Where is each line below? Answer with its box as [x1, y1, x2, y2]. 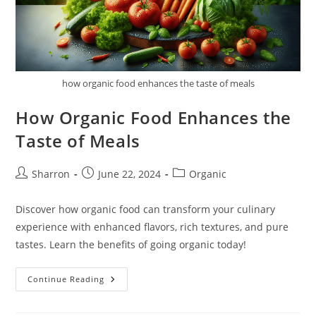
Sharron [32, 167, 71, 181]
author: [15, 181, 50, 195]
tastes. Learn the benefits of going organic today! [16, 238, 247, 252]
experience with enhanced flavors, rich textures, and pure [16, 220, 289, 234]
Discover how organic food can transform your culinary [16, 202, 276, 217]
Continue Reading [28, 274, 105, 285]
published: [81, 181, 133, 195]
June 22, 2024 [98, 167, 162, 181]
